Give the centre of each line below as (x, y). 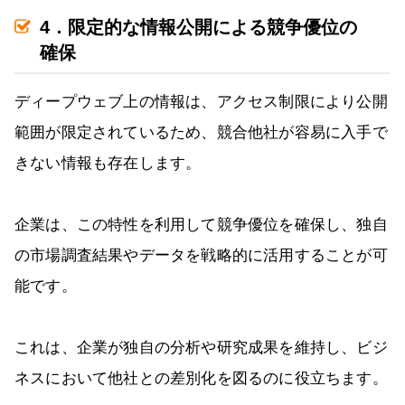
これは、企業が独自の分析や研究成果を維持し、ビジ (201, 348)
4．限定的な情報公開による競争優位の (198, 28)
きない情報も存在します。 (108, 164)
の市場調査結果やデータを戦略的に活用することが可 (201, 256)
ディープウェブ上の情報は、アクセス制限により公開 (201, 102)
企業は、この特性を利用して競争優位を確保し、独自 (201, 225)
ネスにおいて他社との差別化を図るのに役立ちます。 (201, 379)
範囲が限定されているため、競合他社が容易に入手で (201, 133)
